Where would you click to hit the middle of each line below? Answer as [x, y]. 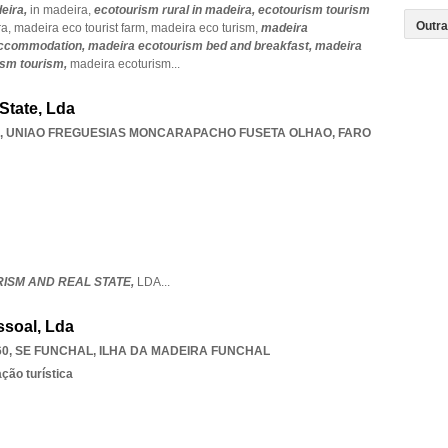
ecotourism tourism [314, 10]
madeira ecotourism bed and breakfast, [201, 46]
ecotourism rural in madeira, [176, 10]
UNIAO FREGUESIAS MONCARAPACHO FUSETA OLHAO [169, 133]
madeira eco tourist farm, [82, 28]
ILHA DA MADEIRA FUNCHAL [184, 351]
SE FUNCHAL [54, 351]
